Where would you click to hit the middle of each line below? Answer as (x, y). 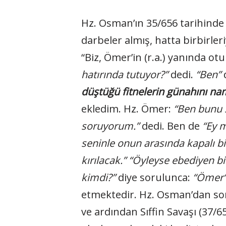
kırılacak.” (103, 160)
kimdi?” (98, 177)
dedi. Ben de (171, 126)
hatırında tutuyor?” (124, 74)
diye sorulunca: (154, 177)
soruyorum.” (110, 126)
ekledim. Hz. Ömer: (127, 109)
